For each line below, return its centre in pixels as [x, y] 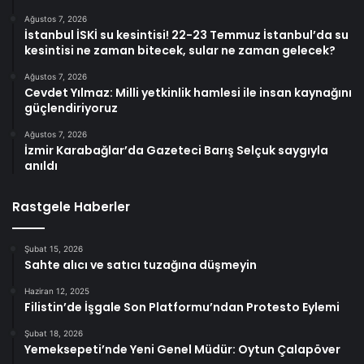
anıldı [41, 165]
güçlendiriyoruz [71, 108]
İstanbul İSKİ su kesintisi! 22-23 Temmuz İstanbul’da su [186, 35]
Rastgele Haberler [71, 206]
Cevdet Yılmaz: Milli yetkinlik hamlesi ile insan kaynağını [188, 92]
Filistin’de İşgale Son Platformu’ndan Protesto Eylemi [182, 307]
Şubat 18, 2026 [54, 333]
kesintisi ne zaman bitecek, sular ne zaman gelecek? [180, 50]
